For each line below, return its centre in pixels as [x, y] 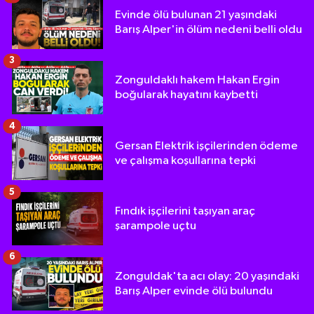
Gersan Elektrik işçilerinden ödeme [206, 146]
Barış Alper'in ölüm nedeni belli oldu [209, 29]
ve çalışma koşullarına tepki [185, 161]
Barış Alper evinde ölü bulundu [194, 292]
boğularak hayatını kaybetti [186, 95]
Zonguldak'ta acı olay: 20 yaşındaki [207, 277]
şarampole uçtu [156, 226]
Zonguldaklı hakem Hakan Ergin [197, 81]
